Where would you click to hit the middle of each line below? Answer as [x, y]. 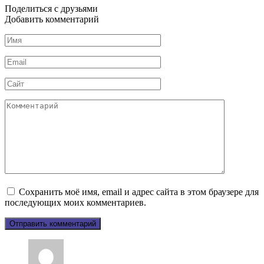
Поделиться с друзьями [51, 9]
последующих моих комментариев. [75, 203]
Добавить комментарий [52, 19]
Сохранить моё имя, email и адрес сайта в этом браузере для [139, 192]
